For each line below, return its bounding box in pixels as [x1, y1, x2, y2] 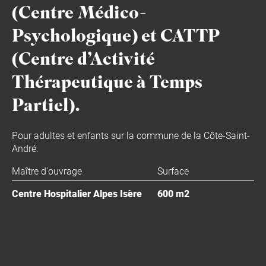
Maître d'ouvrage [12, 164, 82, 177]
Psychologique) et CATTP [12, 24, 220, 52]
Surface [157, 164, 189, 177]
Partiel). [12, 93, 80, 121]
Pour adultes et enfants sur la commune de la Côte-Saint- [12, 128, 250, 141]
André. [12, 141, 39, 154]
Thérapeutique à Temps [12, 70, 202, 98]
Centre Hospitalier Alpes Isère [12, 186, 142, 199]
